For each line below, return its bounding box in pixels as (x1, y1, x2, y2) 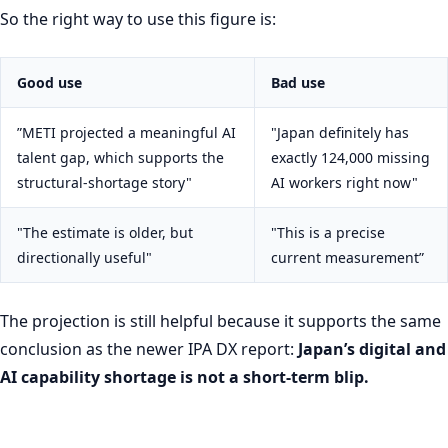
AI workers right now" (271, 173, 418, 193)
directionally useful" (17, 248, 152, 268)
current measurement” (271, 248, 424, 268)
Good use (17, 73, 82, 93)
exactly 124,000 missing (271, 148, 430, 168)
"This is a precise (271, 223, 385, 243)
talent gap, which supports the (17, 148, 224, 168)
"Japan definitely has (271, 123, 409, 143)
